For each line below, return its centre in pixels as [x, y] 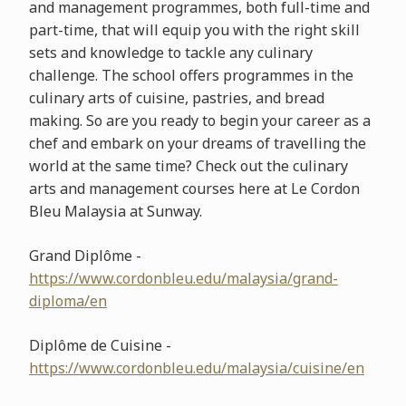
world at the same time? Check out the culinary [188, 165]
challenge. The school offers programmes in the [191, 75]
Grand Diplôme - [85, 255]
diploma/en [68, 300]
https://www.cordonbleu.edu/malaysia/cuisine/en [196, 367]
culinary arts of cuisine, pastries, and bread [176, 97]
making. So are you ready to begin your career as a [199, 120]
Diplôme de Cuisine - [100, 345]
